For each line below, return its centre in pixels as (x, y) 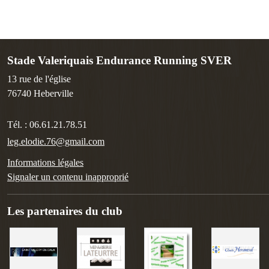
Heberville (53, 94)
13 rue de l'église (39, 79)
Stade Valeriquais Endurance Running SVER (119, 61)
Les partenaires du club (65, 211)
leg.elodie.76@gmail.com (56, 142)
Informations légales (45, 163)
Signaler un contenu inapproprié (68, 177)
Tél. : (18, 125)
